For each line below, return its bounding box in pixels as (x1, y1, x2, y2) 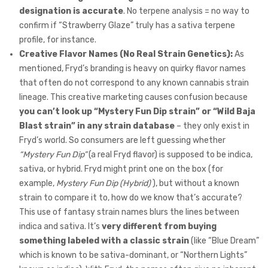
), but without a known (151, 178, 239, 189)
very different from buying (102, 221, 217, 232)
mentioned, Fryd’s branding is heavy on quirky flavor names (19, 63, 246, 74)
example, (19, 178, 56, 189)
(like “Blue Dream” (189, 236, 259, 246)
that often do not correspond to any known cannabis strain (19, 78, 249, 89)
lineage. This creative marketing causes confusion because (19, 92, 248, 103)
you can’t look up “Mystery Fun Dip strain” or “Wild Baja (19, 106, 255, 117)
